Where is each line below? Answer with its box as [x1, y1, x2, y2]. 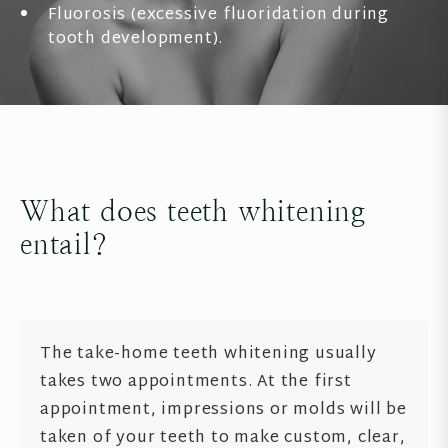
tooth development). [48, 25, 224, 54]
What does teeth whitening [20, 195, 366, 227]
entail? [20, 228, 108, 260]
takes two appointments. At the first [40, 368, 352, 397]
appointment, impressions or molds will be [40, 396, 407, 425]
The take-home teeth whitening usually [40, 340, 377, 369]
